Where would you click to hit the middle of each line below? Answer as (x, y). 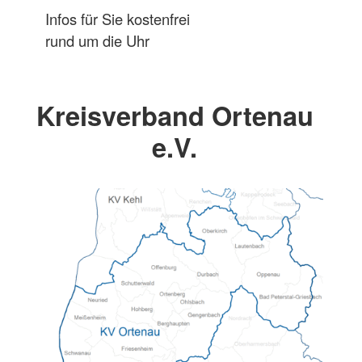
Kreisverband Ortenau (175, 115)
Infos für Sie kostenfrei (118, 19)
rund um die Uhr (97, 41)
